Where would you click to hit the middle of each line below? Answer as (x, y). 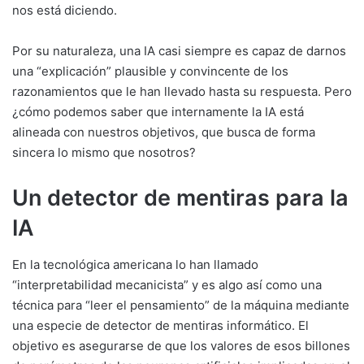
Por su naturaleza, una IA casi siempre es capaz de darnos (179, 51)
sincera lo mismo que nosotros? (104, 153)
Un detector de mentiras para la (180, 198)
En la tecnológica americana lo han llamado (135, 264)
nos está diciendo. (65, 11)
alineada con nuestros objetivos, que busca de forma (164, 132)
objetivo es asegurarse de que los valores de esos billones (181, 345)
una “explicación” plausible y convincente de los (150, 71)
